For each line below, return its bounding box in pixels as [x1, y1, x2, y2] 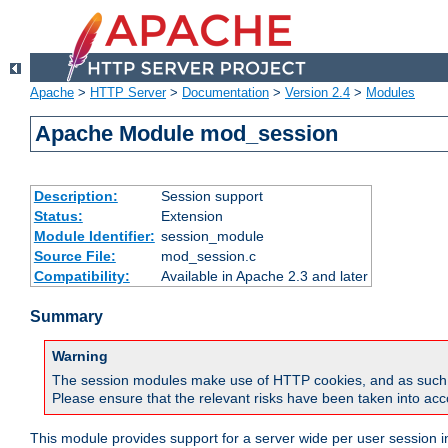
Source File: [33, 248, 116, 265]
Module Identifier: [33, 228, 155, 245]
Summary [30, 308, 103, 326]
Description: [33, 188, 118, 205]
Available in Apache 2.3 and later [160, 268, 368, 285]
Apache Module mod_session [35, 121, 339, 147]
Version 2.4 [285, 85, 350, 101]
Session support [160, 188, 263, 205]
